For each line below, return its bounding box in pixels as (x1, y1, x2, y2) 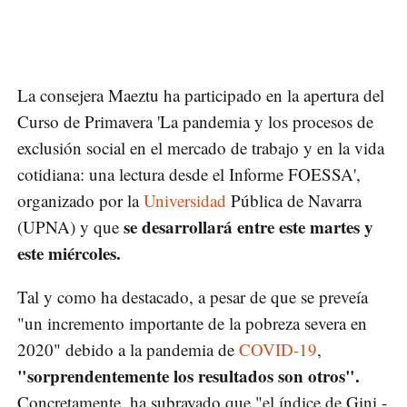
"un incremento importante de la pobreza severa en (17, 312, 367, 335)
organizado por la (17, 189, 144, 213)
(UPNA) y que (17, 215, 124, 239)
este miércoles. (17, 241, 121, 266)
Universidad (144, 189, 226, 213)
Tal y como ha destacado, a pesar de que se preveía (17, 285, 368, 309)
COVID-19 (239, 338, 317, 362)
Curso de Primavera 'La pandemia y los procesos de (17, 110, 373, 134)
